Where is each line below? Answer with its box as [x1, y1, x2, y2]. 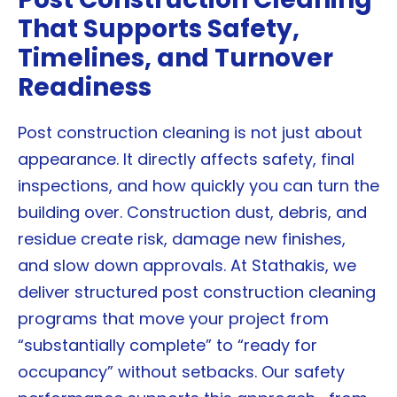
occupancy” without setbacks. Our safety [18, 361, 345, 384]
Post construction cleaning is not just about [18, 121, 362, 144]
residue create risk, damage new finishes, [18, 228, 346, 251]
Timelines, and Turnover [18, 41, 333, 76]
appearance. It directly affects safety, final [18, 148, 354, 171]
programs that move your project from [18, 307, 329, 331]
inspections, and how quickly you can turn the [18, 175, 379, 198]
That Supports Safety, [18, 12, 300, 47]
